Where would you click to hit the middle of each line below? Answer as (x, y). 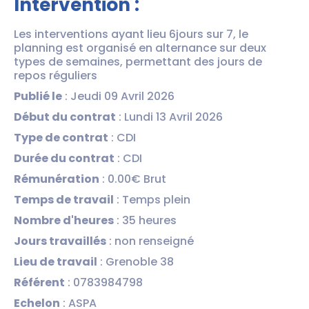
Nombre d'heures (64, 220)
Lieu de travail (56, 261)
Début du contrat (65, 117)
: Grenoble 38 (136, 261)
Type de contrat (61, 137)
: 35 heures (145, 220)
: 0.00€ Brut (133, 179)
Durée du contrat (64, 158)
